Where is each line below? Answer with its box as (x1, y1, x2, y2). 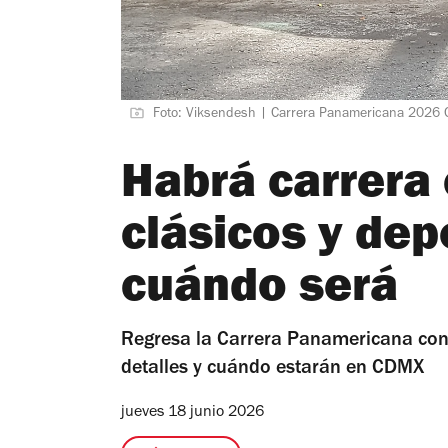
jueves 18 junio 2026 (121, 404, 264, 421)
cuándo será (121, 267, 398, 316)
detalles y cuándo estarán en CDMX (121, 359, 424, 380)
